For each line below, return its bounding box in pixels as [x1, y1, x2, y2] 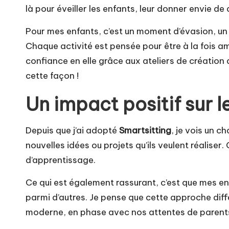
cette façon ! [26, 70, 79, 82]
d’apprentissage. [26, 154, 96, 166]
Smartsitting [119, 125, 171, 136]
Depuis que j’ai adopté [26, 125, 119, 136]
